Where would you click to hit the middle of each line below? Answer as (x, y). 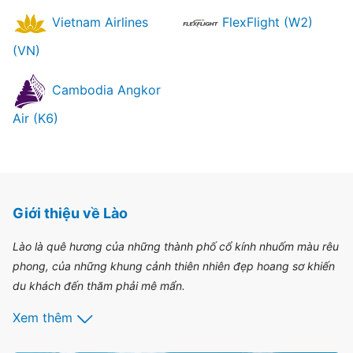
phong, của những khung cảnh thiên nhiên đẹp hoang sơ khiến (174, 266)
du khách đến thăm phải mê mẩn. (99, 286)
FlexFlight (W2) (266, 22)
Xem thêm (43, 318)
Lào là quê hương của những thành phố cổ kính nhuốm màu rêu (176, 246)
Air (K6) (35, 118)
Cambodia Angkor (104, 89)
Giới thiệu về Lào (70, 213)
